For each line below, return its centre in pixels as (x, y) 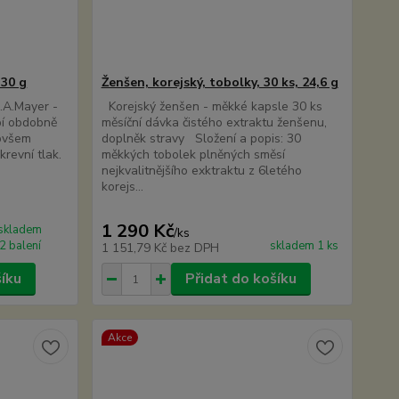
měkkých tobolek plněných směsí (193, 155)
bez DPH (194, 248)
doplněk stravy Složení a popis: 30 (201, 138)
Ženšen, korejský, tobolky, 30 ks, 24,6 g (220, 82)
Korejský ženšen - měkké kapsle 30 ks (212, 106)
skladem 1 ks (304, 246)
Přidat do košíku (240, 279)
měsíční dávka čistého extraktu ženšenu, (214, 122)
